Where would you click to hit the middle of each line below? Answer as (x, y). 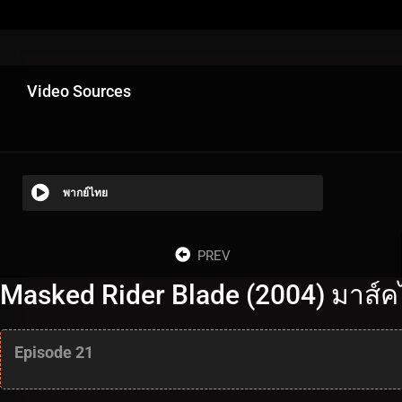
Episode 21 (54, 352)
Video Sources (79, 91)
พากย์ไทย (85, 192)
